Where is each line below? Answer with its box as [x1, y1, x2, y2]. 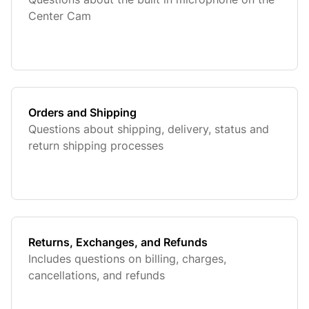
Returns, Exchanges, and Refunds [28, 235, 208, 249]
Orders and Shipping [28, 106, 137, 119]
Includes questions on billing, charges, [28, 252, 226, 266]
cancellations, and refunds [28, 268, 165, 282]
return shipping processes [28, 139, 163, 152]
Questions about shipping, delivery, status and [28, 122, 269, 136]
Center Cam [28, 9, 91, 23]
